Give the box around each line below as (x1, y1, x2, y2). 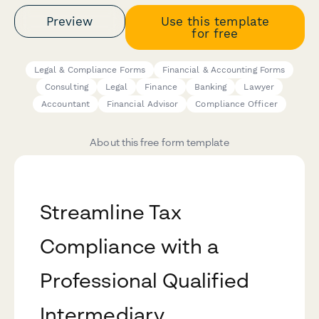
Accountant (41, 99, 90, 110)
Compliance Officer (195, 99, 278, 110)
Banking (194, 82, 227, 93)
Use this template (160, 14, 269, 28)
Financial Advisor (106, 99, 179, 110)
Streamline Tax (40, 200, 182, 224)
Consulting (45, 82, 88, 93)
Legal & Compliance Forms (33, 65, 145, 75)
